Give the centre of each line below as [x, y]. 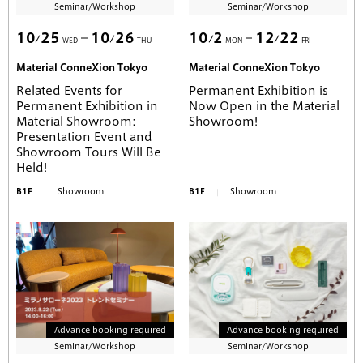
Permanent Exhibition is [259, 91]
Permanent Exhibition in [87, 107]
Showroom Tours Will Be [89, 153]
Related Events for [69, 91]
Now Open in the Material [265, 107]
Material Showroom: [76, 122]
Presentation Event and [84, 137]
